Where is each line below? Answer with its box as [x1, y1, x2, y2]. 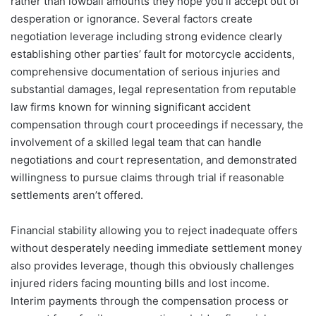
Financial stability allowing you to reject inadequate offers [11, 223, 298, 237]
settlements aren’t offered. [11, 188, 143, 202]
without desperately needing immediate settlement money [11, 241, 302, 255]
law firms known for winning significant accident [11, 99, 250, 114]
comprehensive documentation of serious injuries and [11, 64, 280, 78]
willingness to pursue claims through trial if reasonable [11, 170, 284, 184]
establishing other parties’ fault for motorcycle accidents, [11, 47, 295, 61]
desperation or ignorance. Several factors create [11, 11, 253, 25]
